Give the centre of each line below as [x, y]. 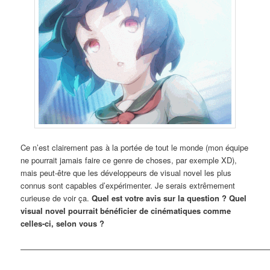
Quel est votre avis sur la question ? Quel [169, 198]
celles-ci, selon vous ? [63, 223]
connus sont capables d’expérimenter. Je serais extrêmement [128, 185]
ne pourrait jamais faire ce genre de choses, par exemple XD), [129, 160]
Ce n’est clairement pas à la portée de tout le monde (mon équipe [135, 147]
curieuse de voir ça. [56, 198]
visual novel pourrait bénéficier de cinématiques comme [126, 210]
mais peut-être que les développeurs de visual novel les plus [126, 172]
